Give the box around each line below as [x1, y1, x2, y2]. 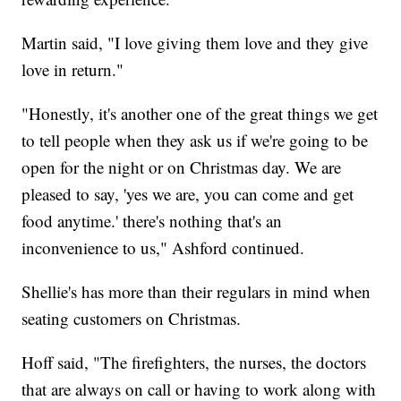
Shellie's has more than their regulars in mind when [21, 280, 371, 303]
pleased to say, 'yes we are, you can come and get [21, 183, 354, 206]
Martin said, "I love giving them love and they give [21, 31, 369, 55]
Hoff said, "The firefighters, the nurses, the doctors [21, 351, 367, 374]
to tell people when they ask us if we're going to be [21, 129, 369, 152]
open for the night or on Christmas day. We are [21, 156, 342, 179]
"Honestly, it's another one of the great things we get [21, 102, 379, 125]
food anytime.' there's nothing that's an [21, 209, 283, 233]
